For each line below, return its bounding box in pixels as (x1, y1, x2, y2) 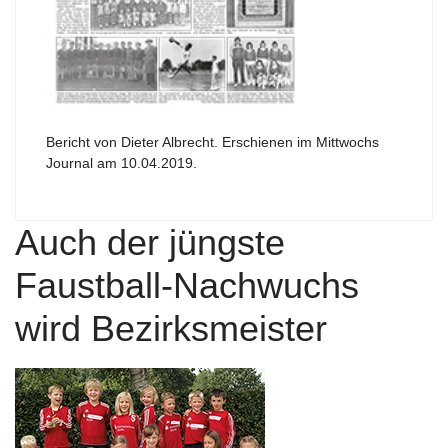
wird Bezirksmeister (15, 307, 327, 349)
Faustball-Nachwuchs (15, 264, 359, 306)
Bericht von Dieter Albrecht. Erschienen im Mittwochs (46, 133, 379, 150)
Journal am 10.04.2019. (46, 154, 197, 171)
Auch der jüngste (15, 221, 285, 263)
